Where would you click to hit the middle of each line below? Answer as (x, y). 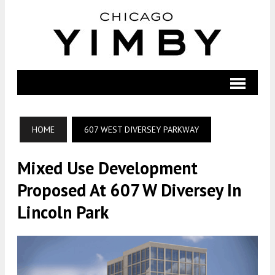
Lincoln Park (63, 212)
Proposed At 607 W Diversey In (129, 190)
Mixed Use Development (107, 168)
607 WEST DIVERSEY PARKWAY (141, 130)
